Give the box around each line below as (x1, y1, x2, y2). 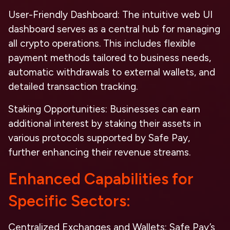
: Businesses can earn (105, 103, 200, 115)
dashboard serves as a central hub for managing (8, 23, 220, 35)
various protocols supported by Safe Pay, (8, 132, 190, 144)
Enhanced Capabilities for (8, 169, 194, 188)
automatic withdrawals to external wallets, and (8, 66, 215, 78)
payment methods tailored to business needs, (8, 52, 211, 64)
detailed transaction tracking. (8, 81, 138, 92)
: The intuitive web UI (118, 9, 213, 21)
